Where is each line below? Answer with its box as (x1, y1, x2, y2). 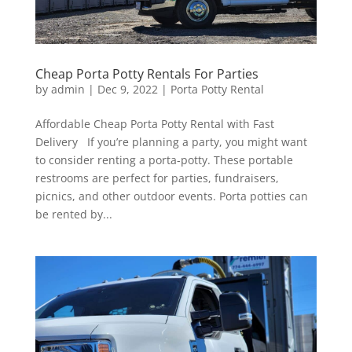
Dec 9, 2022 (97, 81, 158, 97)
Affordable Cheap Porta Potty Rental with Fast (35, 115, 274, 131)
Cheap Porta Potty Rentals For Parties (35, 64, 258, 82)
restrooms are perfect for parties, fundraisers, (35, 170, 279, 185)
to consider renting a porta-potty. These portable (35, 152, 293, 167)
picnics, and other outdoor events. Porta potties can (35, 188, 308, 203)
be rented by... (35, 206, 112, 222)
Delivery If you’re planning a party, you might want (35, 134, 307, 149)
